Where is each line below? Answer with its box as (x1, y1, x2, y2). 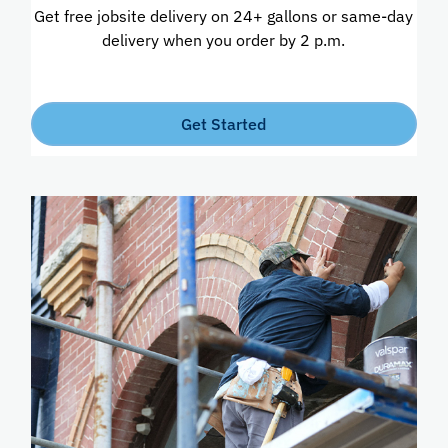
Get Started (181, 113, 267, 134)
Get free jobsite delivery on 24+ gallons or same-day (34, 5, 414, 26)
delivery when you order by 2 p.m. (102, 29, 346, 50)
